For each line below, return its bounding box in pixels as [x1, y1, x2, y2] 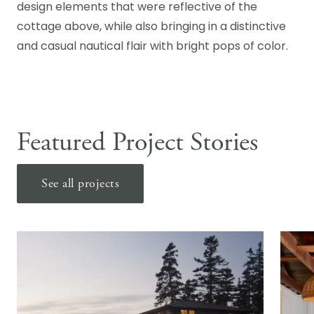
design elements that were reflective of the [17, 2, 257, 13]
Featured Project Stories [17, 125, 259, 159]
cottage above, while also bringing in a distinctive [17, 22, 286, 33]
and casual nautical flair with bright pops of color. [17, 41, 288, 53]
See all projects [41, 175, 119, 191]
